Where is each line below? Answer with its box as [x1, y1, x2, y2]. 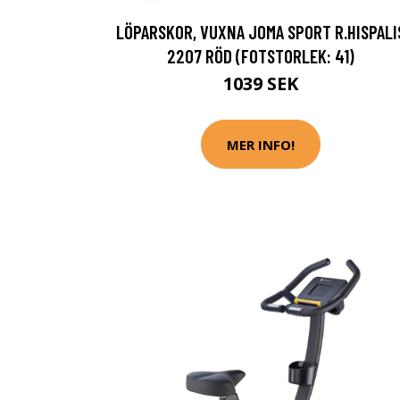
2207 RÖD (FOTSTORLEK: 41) [167, 45, 354, 67]
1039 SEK [223, 71, 298, 96]
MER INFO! [227, 135, 295, 154]
